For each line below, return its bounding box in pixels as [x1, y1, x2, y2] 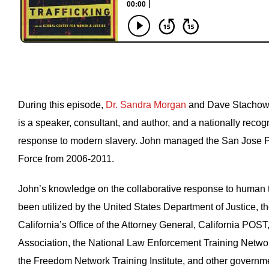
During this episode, [18, 100, 106, 110]
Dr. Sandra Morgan [106, 100, 186, 110]
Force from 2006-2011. [18, 154, 116, 164]
